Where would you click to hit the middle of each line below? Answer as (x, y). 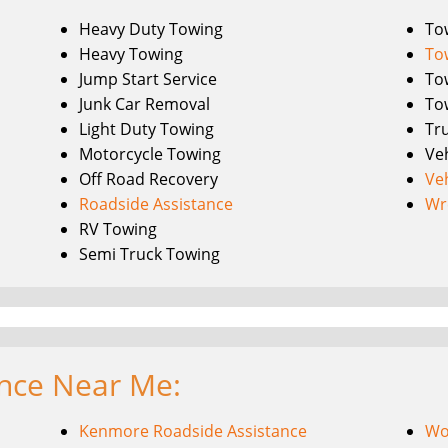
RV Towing (118, 228)
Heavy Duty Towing (151, 28)
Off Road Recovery (149, 178)
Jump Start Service (148, 78)
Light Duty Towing (147, 128)
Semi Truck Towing (150, 253)
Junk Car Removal (145, 103)
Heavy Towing (131, 53)
